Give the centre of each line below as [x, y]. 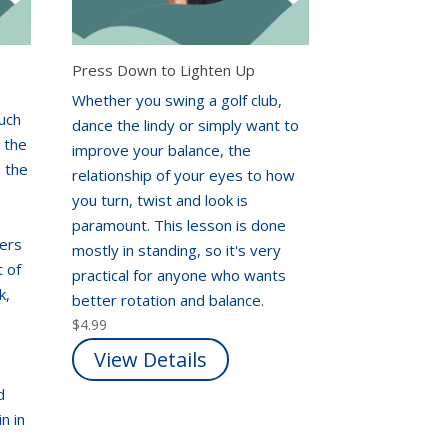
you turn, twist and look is [160, 199]
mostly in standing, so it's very [177, 249]
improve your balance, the [162, 149]
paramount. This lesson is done [179, 224]
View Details [151, 359]
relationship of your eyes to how [184, 174]
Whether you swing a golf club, [177, 99]
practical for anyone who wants [179, 274]
